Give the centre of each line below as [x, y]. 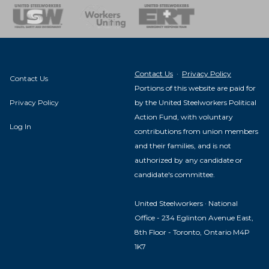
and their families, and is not [183, 145]
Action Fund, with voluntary [184, 116]
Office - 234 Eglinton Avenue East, [194, 217]
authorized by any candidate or [189, 160]
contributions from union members [196, 131]
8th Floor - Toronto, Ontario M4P [192, 232]
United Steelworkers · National [186, 203]
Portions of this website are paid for [195, 88]
